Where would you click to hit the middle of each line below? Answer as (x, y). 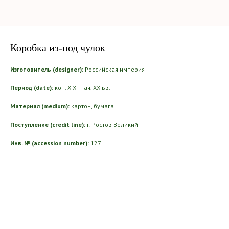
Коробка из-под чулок (58, 48)
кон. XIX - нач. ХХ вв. (82, 88)
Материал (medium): (40, 106)
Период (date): (32, 88)
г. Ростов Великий (112, 124)
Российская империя (114, 69)
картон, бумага (92, 106)
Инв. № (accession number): (50, 143)
